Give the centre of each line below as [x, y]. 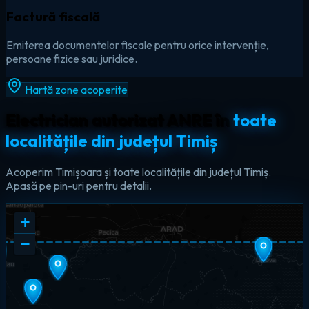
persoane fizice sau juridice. [72, 58]
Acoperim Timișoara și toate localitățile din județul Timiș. [138, 172]
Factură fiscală [53, 16]
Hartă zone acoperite [76, 89]
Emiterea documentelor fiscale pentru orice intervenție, [138, 44]
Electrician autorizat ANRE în [118, 120]
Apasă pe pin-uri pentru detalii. [79, 186]
